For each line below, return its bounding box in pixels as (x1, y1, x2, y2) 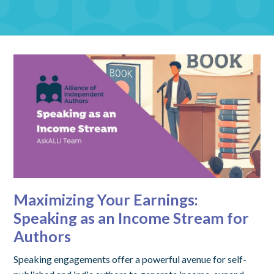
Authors (13, 226, 72, 245)
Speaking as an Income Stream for (13, 208, 250, 227)
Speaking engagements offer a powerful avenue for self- (13, 253, 247, 265)
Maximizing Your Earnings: (13, 190, 199, 209)
